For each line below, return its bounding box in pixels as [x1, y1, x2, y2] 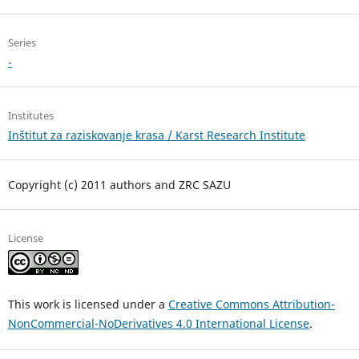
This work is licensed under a [7, 296, 168, 312]
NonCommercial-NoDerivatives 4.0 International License [7, 315, 309, 331]
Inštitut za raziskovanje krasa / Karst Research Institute [7, 127, 305, 143]
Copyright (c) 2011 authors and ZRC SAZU [7, 176, 231, 192]
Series [7, 35, 36, 50]
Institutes [7, 108, 54, 123]
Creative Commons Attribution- [167, 296, 335, 312]
